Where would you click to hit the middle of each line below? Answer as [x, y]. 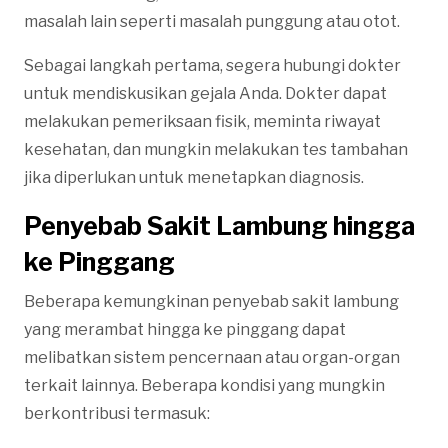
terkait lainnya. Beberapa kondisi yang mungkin [204, 385]
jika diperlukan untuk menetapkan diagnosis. [194, 177]
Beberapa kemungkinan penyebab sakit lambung [211, 301]
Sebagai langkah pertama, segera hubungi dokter [212, 65]
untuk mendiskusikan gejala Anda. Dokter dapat [205, 93]
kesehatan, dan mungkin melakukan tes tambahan [216, 149]
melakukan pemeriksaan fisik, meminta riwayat [202, 121]
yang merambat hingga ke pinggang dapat [185, 329]
